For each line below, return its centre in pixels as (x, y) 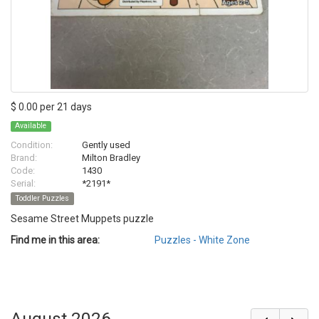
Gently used (106, 145)
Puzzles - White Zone (202, 240)
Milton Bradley (111, 158)
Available (31, 126)
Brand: (24, 158)
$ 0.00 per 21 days (51, 107)
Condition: (32, 145)
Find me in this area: (55, 240)
